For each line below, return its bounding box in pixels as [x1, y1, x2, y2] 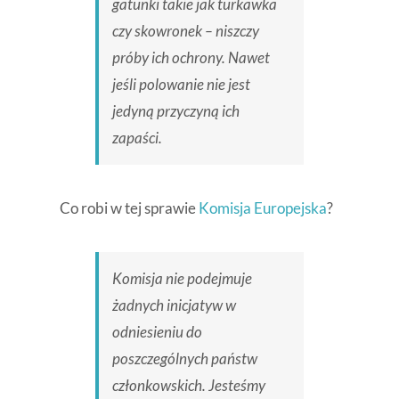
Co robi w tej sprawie [59, 199, 199, 218]
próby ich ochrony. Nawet [111, 48, 270, 68]
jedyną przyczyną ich [111, 102, 240, 121]
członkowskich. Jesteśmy [111, 376, 265, 395]
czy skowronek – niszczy [111, 21, 259, 41]
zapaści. [111, 128, 162, 148]
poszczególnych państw [111, 349, 257, 369]
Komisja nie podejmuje [111, 269, 252, 289]
